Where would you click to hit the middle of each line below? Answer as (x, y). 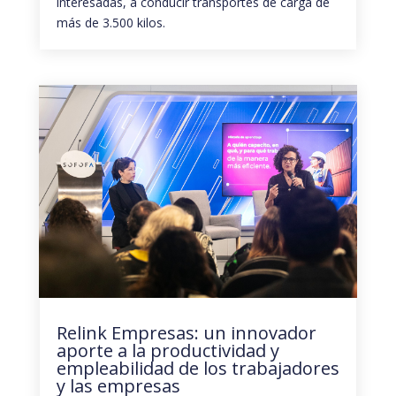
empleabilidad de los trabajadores (198, 368)
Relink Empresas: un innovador (186, 332)
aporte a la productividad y (168, 350)
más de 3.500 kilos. (110, 23)
